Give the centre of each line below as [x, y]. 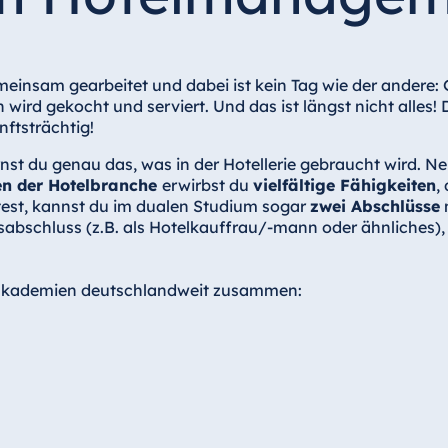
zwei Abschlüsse [374, 205]
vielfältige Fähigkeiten [344, 184]
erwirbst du [207, 184]
